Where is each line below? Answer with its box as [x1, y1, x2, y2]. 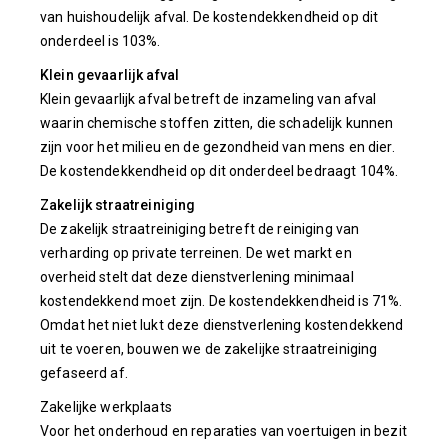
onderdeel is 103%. [40, 33, 161, 49]
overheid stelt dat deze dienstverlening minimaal [40, 269, 354, 285]
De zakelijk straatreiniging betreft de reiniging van [40, 221, 360, 237]
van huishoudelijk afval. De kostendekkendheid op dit [40, 9, 379, 25]
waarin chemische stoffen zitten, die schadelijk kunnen [40, 115, 394, 131]
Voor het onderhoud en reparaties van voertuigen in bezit [40, 423, 407, 439]
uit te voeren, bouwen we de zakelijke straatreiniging [40, 341, 378, 357]
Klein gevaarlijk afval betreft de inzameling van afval [40, 91, 377, 107]
